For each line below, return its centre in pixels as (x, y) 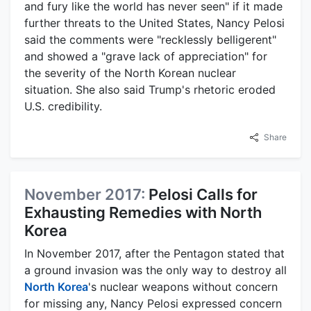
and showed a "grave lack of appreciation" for (146, 56)
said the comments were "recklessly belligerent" (150, 39)
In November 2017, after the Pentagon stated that (154, 253)
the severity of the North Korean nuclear (130, 73)
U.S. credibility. (63, 106)
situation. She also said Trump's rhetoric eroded (150, 89)
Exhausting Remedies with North (143, 212)
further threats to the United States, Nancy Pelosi (154, 23)
